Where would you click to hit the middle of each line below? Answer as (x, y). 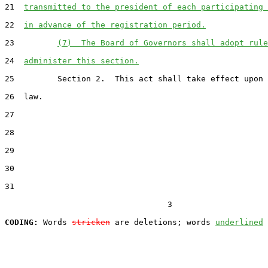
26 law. (24, 96)
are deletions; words (163, 222)
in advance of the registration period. (115, 25)
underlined (239, 222)
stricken (91, 222)
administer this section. (81, 60)
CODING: (22, 222)
